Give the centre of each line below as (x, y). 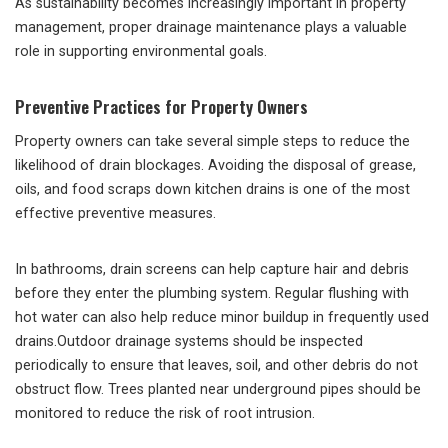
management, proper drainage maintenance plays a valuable (211, 27)
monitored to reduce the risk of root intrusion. (165, 413)
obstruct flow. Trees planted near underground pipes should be (218, 389)
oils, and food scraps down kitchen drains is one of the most (212, 189)
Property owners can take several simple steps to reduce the (212, 141)
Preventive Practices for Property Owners (161, 106)
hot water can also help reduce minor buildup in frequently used (222, 317)
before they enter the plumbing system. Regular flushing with (212, 293)
